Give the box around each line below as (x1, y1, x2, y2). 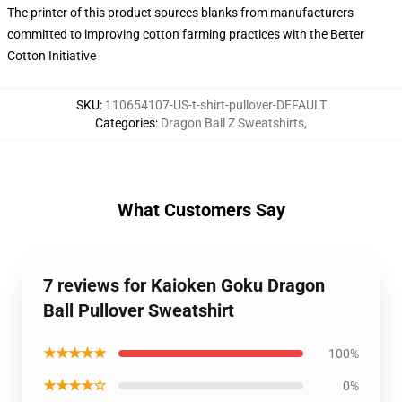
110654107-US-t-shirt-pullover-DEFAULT (104, 98, 327, 112)
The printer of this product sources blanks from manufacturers (7, 5, 354, 20)
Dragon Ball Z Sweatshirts (161, 116, 304, 130)
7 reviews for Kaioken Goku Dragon (43, 275, 325, 296)
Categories (95, 116, 155, 130)
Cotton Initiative (7, 48, 96, 63)
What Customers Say (117, 199, 285, 221)
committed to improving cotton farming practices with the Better (7, 27, 364, 41)
